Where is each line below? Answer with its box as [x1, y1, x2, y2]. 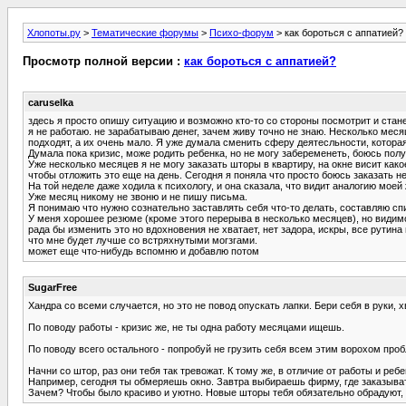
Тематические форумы [92, 27, 198, 38]
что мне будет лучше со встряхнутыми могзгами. [28, 234, 257, 246]
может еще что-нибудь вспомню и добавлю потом [28, 245, 259, 256]
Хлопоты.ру [27, 27, 81, 38]
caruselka [28, 96, 73, 108]
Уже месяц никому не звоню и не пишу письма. [28, 190, 247, 202]
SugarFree [28, 281, 77, 293]
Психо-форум [209, 27, 274, 38]
